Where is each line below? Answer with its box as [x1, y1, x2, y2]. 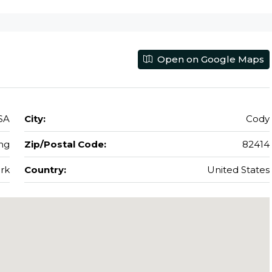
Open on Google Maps [155, 53, 264, 65]
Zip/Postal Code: [24, 138, 106, 150]
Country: [24, 163, 66, 175]
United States [207, 163, 270, 175]
